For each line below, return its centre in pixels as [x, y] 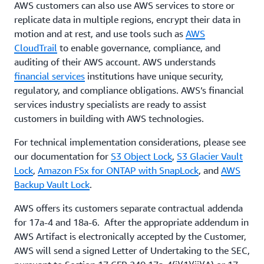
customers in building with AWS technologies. [109, 118]
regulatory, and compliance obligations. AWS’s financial [129, 90]
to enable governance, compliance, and [139, 48]
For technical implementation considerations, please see [130, 142]
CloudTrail [36, 48]
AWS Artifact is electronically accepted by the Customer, [130, 236]
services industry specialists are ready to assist [110, 104]
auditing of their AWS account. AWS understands [115, 62]
